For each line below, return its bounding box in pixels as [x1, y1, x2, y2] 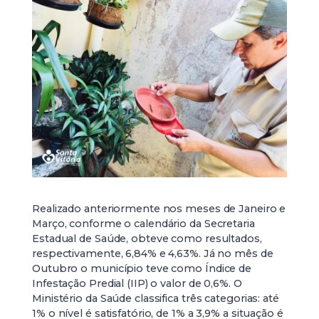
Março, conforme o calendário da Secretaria [32, 217, 255, 230]
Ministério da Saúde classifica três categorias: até [32, 292, 279, 305]
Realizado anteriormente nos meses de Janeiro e [32, 202, 286, 215]
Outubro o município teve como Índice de [32, 262, 252, 275]
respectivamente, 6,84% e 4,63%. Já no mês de [32, 247, 273, 260]
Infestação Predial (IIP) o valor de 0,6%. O [32, 277, 242, 290]
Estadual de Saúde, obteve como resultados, [32, 232, 262, 245]
